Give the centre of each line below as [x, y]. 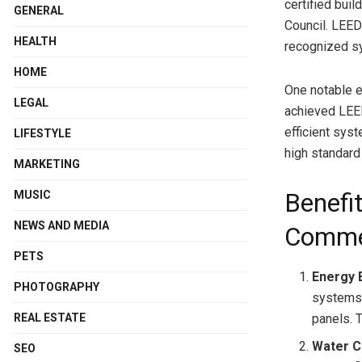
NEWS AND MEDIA [61, 225]
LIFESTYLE [42, 133]
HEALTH [35, 41]
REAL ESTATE [50, 317]
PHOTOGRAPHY [57, 286]
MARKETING [47, 164]
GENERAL [39, 10]
